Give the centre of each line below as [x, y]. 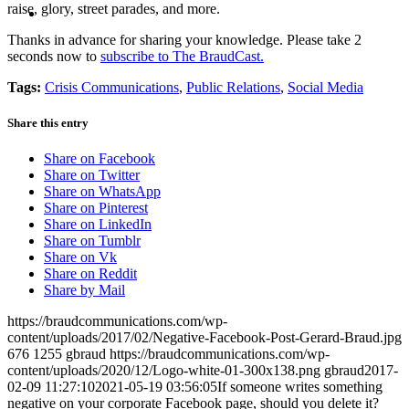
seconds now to [54, 56]
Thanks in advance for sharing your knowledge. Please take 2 [184, 39]
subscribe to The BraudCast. [182, 56]
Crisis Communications [112, 87]
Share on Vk [80, 257]
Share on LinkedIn [98, 225]
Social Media [325, 87]
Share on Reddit [90, 274]
